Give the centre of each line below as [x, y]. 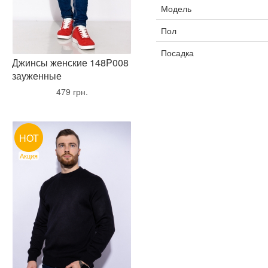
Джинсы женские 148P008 [70, 63]
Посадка [177, 53]
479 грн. [72, 92]
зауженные [37, 76]
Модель [176, 8]
